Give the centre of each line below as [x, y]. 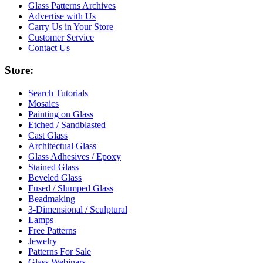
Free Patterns [52, 231]
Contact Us [49, 48]
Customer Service [61, 37]
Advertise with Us [62, 16]
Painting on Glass [61, 114]
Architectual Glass [62, 146]
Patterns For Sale [60, 252]
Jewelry [43, 241]
